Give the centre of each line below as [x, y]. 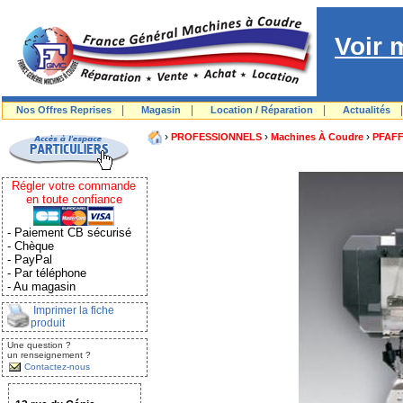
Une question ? [39, 345]
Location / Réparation [262, 110]
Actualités [367, 110]
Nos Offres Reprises [64, 110]
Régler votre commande [74, 185]
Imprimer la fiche [76, 310]
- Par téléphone [47, 273]
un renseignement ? [49, 354]
